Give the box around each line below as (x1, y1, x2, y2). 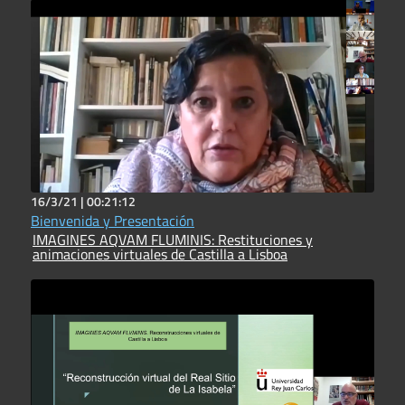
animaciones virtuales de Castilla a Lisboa (33, 242, 287, 265)
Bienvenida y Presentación (31, 209, 194, 231)
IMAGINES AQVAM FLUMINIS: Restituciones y (33, 228, 218, 250)
